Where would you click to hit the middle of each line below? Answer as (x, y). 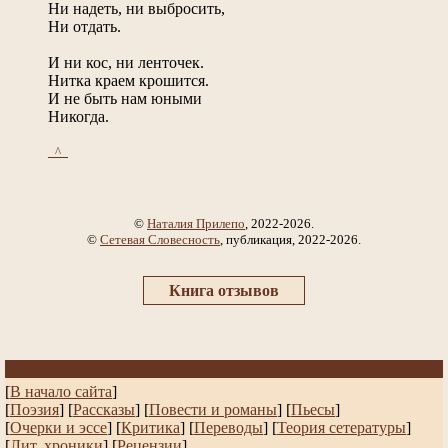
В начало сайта (61, 392)
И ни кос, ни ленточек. (126, 62)
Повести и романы (213, 410)
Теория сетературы (341, 428)
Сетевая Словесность (160, 240)
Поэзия (34, 410)
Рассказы (104, 410)
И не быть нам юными (125, 98)
